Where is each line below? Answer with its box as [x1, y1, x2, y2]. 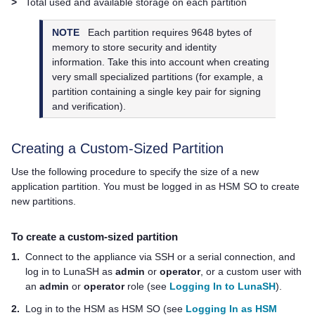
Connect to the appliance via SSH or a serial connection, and [25, 251, 295, 263]
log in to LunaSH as [25, 266, 115, 278]
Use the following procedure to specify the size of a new [11, 165, 259, 177]
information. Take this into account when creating [52, 56, 270, 67]
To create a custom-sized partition [11, 231, 178, 243]
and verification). [52, 100, 127, 112]
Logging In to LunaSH [169, 281, 276, 292]
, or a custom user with [200, 266, 302, 278]
